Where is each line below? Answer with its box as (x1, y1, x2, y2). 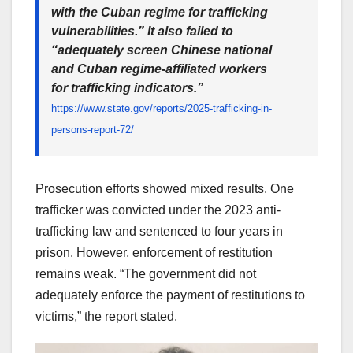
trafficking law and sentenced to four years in (35, 225, 283, 239)
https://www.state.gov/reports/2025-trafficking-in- (51, 102, 272, 115)
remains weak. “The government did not (35, 267, 256, 281)
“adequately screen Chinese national (51, 43, 272, 58)
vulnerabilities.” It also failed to (51, 24, 233, 39)
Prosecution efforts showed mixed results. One (35, 182, 294, 196)
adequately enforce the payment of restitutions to (35, 288, 305, 303)
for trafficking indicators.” (51, 81, 203, 95)
